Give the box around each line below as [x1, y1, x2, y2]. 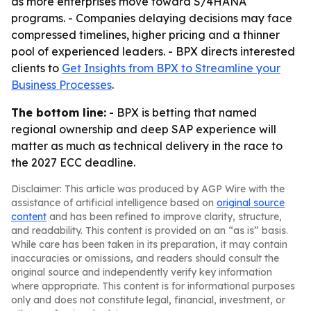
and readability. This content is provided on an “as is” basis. [11, 224, 288, 237]
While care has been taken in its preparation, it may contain [11, 238, 287, 251]
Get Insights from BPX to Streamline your [62, 61, 280, 75]
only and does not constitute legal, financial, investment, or [11, 294, 285, 306]
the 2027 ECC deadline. [11, 155, 135, 169]
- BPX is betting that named [106, 106, 257, 119]
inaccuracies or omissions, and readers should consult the [11, 252, 279, 264]
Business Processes [11, 78, 112, 92]
